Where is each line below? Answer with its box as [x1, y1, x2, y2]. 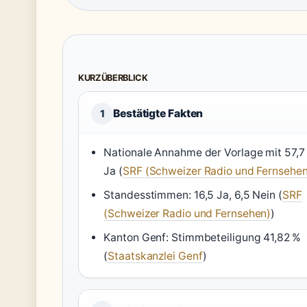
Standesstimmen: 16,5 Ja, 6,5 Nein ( [103, 188, 282, 202]
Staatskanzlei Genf [108, 249, 203, 263]
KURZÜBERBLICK [78, 73, 148, 84]
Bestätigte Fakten [113, 107, 204, 121]
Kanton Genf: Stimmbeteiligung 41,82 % [103, 231, 301, 245]
